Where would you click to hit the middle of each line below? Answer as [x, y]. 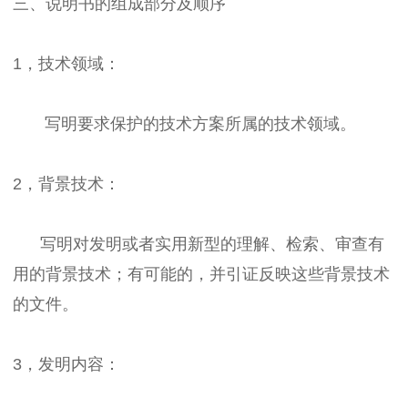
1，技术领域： [66, 63]
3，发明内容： [66, 364]
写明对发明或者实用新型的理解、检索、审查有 [199, 244]
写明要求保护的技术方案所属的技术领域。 [184, 123]
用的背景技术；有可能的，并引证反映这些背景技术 [201, 274]
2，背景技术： [66, 184]
